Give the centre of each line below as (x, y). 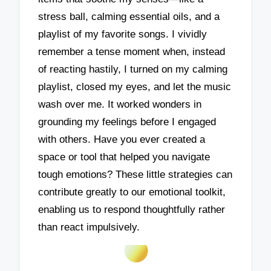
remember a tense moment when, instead (132, 51)
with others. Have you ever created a (122, 139)
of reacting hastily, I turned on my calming (133, 69)
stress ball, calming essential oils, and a (129, 16)
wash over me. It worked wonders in (120, 104)
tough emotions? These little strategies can (135, 174)
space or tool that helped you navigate (124, 157)
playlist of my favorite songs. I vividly (123, 34)
